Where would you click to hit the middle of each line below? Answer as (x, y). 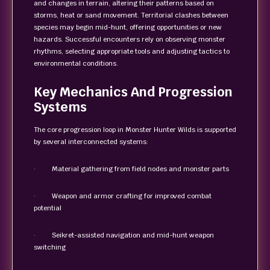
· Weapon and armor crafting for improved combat (123, 196)
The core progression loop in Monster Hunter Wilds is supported (135, 130)
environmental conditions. (76, 63)
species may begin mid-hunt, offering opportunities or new (128, 27)
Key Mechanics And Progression (133, 92)
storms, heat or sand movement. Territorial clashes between (131, 15)
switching (50, 247)
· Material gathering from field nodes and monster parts (131, 169)
